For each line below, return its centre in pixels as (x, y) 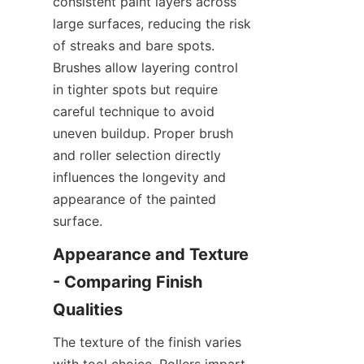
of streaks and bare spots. (134, 46)
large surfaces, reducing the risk (152, 24)
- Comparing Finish (128, 282)
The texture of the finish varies (147, 342)
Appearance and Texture (151, 255)
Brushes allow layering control (145, 68)
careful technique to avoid (134, 112)
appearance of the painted (134, 199)
